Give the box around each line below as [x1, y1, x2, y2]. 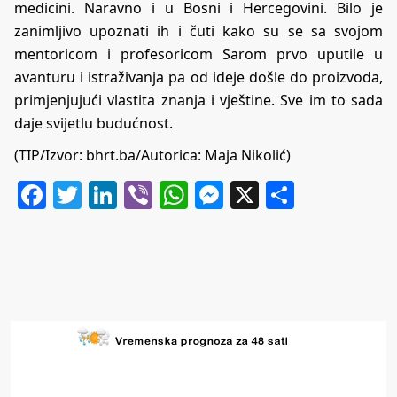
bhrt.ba [86, 144, 136, 165]
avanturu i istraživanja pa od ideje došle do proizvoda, [14, 66, 383, 87]
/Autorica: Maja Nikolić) [136, 144, 291, 165]
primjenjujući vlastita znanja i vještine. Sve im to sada [14, 90, 383, 110]
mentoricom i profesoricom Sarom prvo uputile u [14, 43, 383, 64]
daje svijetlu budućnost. [14, 113, 176, 133]
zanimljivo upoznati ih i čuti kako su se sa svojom [14, 20, 383, 41]
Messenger [223, 175, 370, 214]
